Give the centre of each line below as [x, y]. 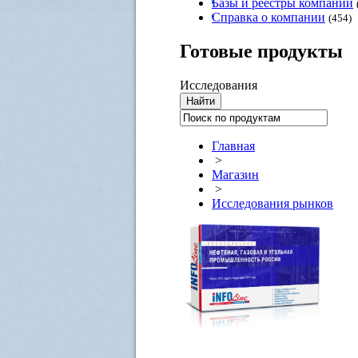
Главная [233, 145]
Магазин [235, 174]
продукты [298, 51]
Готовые [216, 51]
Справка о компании [268, 17]
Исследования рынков [272, 203]
